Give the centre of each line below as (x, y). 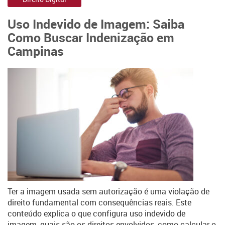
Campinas (36, 51)
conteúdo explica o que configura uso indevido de (96, 213)
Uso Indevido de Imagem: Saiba (96, 24)
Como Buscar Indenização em (91, 37)
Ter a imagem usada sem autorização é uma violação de (108, 191)
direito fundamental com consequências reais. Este (99, 202)
